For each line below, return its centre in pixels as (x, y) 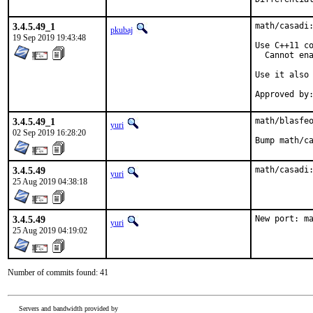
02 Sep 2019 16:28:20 (49, 133)
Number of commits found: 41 (58, 272)
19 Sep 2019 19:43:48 (49, 38)
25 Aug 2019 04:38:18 (50, 182)
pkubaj (122, 30)
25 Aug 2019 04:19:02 (50, 231)
